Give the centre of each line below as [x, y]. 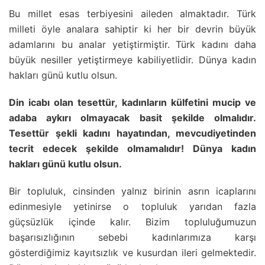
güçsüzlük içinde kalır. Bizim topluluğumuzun [132, 222]
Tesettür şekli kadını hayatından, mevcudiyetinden [132, 133]
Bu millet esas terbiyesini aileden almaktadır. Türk [132, 13]
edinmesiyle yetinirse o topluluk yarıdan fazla [132, 206]
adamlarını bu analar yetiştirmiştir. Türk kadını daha [132, 44]
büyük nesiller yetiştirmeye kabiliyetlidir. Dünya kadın [132, 59]
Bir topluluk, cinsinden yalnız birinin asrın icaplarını [132, 191]
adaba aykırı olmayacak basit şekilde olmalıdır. [132, 117]
